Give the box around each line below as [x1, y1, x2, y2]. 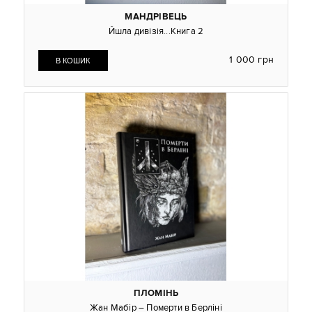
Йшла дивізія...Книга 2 [108, 25, 204, 37]
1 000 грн [229, 53, 274, 66]
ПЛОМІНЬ [133, 288, 179, 300]
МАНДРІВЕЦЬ [125, 10, 187, 23]
